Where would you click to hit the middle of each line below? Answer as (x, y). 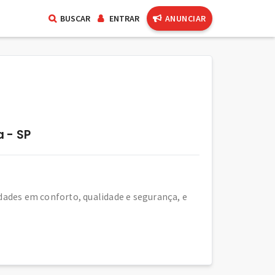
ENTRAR (124, 18)
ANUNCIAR (185, 18)
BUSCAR (75, 18)
